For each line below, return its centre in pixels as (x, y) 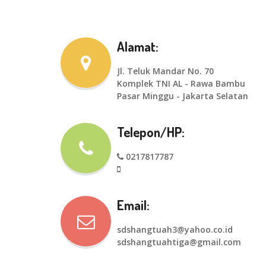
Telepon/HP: (151, 132)
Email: (133, 205)
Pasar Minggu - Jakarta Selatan (183, 96)
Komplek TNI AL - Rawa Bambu (181, 83)
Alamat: (138, 46)
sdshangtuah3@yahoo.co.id (175, 229)
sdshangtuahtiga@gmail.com (179, 242)
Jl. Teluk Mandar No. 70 (165, 71)
